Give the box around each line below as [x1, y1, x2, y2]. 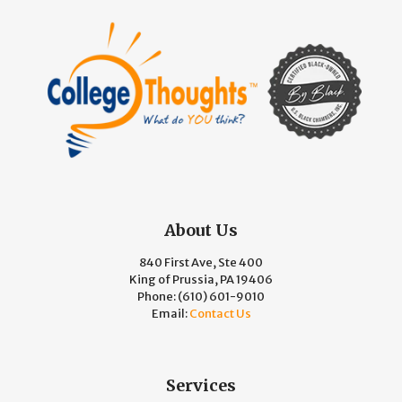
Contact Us [188, 305, 251, 321]
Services [166, 374, 236, 396]
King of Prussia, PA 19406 [129, 271, 273, 287]
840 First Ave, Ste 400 [139, 254, 263, 270]
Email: [151, 305, 189, 321]
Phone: [137, 288, 178, 304]
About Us [164, 219, 238, 240]
